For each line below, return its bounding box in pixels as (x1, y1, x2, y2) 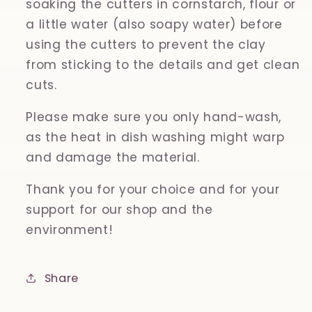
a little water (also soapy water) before (26, 15, 283, 33)
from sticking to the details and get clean (26, 56, 300, 73)
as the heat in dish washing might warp (26, 128, 285, 146)
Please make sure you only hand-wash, (26, 108, 282, 125)
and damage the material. (26, 148, 200, 166)
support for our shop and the (26, 201, 213, 219)
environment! (26, 221, 114, 239)
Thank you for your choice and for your (26, 181, 280, 198)
